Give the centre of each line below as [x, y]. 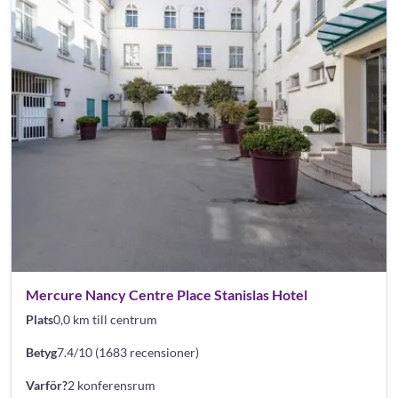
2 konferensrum [111, 385]
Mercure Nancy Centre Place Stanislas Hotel [167, 295]
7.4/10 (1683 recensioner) [128, 352]
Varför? [47, 385]
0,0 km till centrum [105, 319]
